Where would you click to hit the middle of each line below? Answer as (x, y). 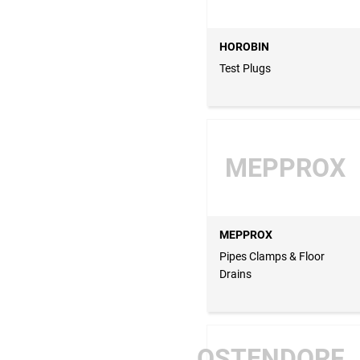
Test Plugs (245, 69)
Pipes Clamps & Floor (272, 257)
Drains (235, 274)
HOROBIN (244, 47)
